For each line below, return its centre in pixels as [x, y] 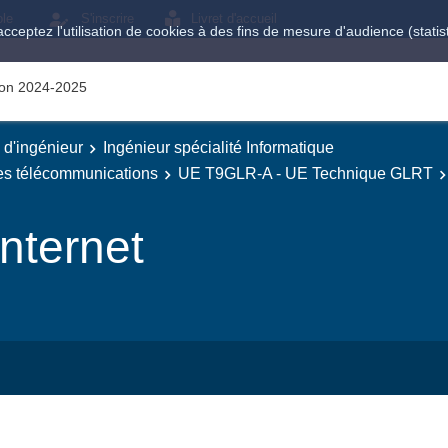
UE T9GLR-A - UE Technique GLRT [305, 173]
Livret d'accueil [234, 18]
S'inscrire [107, 18]
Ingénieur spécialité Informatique [218, 147]
